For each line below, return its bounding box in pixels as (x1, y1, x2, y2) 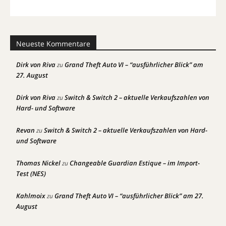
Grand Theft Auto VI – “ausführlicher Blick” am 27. (54, 191, 204, 200)
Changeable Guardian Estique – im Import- (70, 158, 200, 167)
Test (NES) (16, 169, 46, 178)
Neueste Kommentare (16, 39, 90, 48)
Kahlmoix (16, 191, 45, 200)
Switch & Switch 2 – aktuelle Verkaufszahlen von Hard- (44, 126, 207, 135)
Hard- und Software (16, 103, 75, 112)
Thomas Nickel (16, 158, 61, 167)
